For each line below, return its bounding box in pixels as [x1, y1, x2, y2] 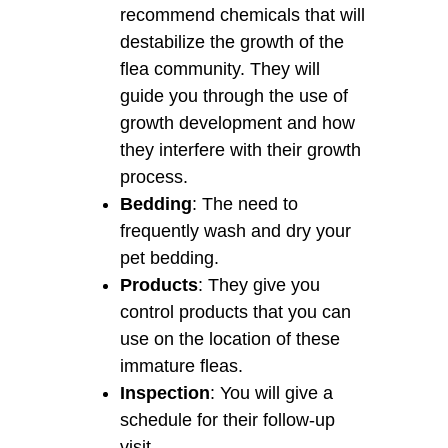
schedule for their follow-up [120, 409, 335, 430]
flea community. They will [120, 58, 320, 79]
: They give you [198, 274, 320, 295]
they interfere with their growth [120, 139, 361, 160]
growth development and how [120, 112, 355, 133]
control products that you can [120, 301, 351, 322]
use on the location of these [120, 328, 340, 349]
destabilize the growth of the [120, 31, 344, 52]
